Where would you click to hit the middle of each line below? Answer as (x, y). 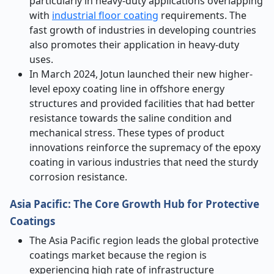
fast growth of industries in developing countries (143, 30)
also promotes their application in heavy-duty (134, 45)
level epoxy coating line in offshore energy (127, 89)
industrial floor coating (105, 15)
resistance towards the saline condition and (131, 118)
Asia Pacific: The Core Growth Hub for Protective (135, 204)
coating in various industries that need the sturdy (144, 162)
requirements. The (202, 15)
